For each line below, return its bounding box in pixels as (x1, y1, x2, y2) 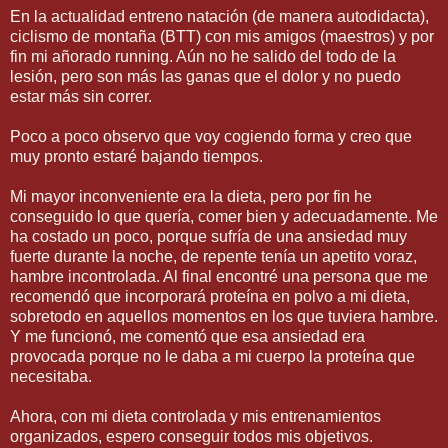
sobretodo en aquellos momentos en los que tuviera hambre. (10, 307, 438, 325)
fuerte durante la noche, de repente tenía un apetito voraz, (10, 247, 417, 265)
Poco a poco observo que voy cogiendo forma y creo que (10, 127, 412, 145)
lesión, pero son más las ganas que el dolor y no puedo (10, 67, 401, 85)
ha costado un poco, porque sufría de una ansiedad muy (10, 227, 407, 245)
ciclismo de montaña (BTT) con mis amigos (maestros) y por (10, 27, 434, 45)
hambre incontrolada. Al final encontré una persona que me (10, 267, 428, 285)
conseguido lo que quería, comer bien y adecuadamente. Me (10, 207, 438, 225)
